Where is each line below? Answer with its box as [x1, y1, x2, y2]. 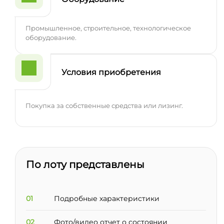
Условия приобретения [61, 67, 161, 77]
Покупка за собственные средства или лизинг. [25, 101, 183, 110]
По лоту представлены [25, 157, 144, 170]
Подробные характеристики [53, 193, 159, 203]
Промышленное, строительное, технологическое [25, 23, 191, 32]
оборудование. [25, 33, 76, 41]
